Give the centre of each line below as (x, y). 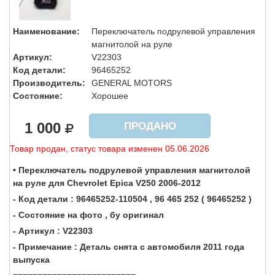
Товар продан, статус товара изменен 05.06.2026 (110, 149)
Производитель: (49, 83)
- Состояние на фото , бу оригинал (88, 215)
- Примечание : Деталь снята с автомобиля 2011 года (129, 246)
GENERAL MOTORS (133, 83)
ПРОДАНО (150, 126)
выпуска (31, 259)
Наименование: (46, 32)
